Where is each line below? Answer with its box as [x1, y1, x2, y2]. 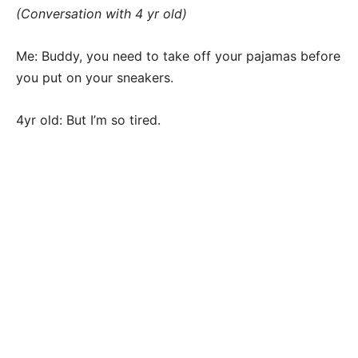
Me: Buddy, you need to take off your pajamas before [16, 48, 340, 65]
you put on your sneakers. [16, 70, 173, 86]
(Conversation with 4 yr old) [16, 6, 187, 22]
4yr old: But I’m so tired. [16, 112, 161, 129]
